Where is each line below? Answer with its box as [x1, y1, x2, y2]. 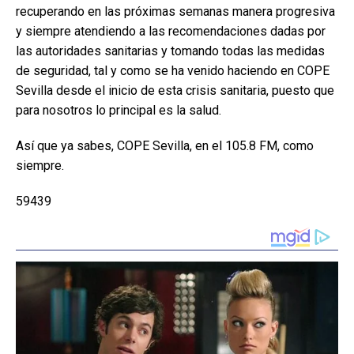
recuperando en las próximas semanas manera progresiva [16, 4, 335, 19]
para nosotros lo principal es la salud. [16, 103, 221, 118]
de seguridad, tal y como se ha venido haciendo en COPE [16, 63, 330, 78]
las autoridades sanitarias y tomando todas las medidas [16, 43, 325, 58]
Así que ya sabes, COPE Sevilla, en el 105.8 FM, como [16, 138, 314, 153]
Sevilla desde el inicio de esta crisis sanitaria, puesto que [16, 83, 334, 98]
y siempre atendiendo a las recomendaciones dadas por [16, 24, 326, 39]
